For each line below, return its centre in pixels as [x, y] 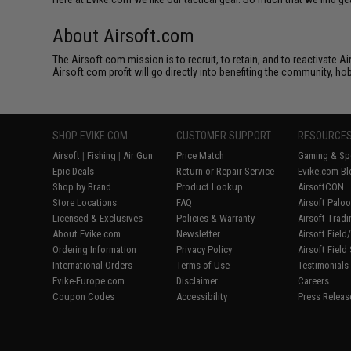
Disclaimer [197, 280]
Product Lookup [210, 186]
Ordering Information [95, 249]
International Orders [93, 265]
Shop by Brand [82, 186]
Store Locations [85, 202]
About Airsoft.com [124, 36]
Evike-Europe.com [89, 280]
